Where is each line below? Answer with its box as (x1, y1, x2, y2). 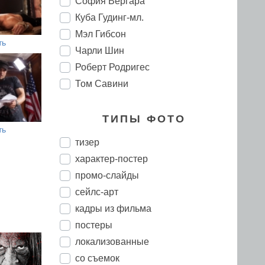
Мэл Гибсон (75, 29, 126, 39)
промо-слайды (75, 170, 139, 180)
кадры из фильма (75, 203, 151, 214)
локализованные (75, 237, 149, 247)
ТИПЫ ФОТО (102, 113, 186, 125)
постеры (75, 220, 112, 230)
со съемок (75, 253, 119, 263)
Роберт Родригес (75, 62, 150, 72)
